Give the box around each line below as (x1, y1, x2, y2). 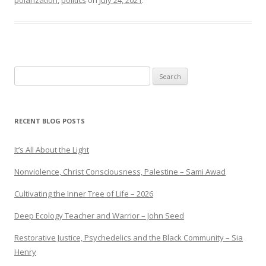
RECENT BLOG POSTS (14, 116, 85, 125)
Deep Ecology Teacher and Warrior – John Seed (14, 210, 184, 221)
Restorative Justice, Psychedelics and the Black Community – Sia (14, 232, 243, 243)
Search (14, 68, 39, 78)
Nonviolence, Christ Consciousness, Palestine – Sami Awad (14, 166, 226, 177)
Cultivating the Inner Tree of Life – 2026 (14, 188, 153, 199)
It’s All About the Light (14, 144, 89, 155)
